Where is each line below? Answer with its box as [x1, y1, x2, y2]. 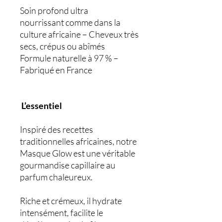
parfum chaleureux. [20, 171, 93, 183]
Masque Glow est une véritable [20, 148, 135, 159]
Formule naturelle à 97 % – [20, 53, 118, 64]
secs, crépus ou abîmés [20, 41, 105, 52]
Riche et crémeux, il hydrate [20, 195, 122, 207]
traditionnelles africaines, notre [20, 136, 137, 147]
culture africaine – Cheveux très [20, 29, 139, 40]
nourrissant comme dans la [20, 17, 120, 28]
